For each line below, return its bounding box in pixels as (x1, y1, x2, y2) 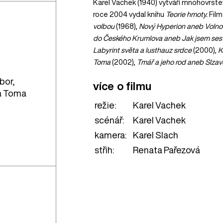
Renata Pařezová (132, 145, 200, 155)
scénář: (94, 115, 124, 125)
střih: (94, 145, 114, 155)
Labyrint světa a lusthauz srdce (93, 46, 192, 54)
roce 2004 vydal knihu (93, 10, 166, 18)
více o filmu (93, 81, 151, 92)
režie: (94, 101, 116, 110)
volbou (93, 22, 114, 30)
